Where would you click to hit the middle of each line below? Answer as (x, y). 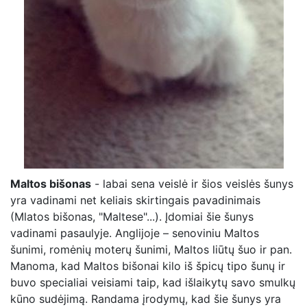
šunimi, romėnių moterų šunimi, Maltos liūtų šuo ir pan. (151, 249)
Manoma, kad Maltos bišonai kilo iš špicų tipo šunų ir (148, 266)
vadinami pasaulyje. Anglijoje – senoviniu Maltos (135, 233)
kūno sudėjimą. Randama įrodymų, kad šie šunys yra (146, 299)
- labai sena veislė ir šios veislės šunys (192, 184)
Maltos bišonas (51, 184)
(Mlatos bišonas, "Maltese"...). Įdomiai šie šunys (132, 217)
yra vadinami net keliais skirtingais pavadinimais (135, 200)
